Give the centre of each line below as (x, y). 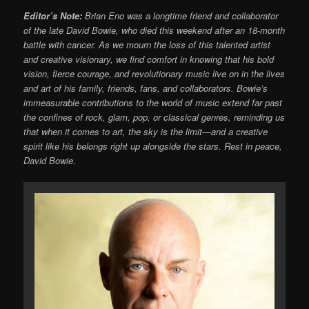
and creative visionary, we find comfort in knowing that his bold (149, 59)
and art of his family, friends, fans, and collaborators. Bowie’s (146, 88)
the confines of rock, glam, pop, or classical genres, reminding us (154, 117)
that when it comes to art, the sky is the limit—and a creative (146, 132)
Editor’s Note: (53, 16)
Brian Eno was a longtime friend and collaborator (180, 16)
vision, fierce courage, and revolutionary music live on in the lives (154, 74)
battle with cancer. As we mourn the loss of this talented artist (147, 45)
